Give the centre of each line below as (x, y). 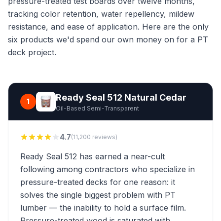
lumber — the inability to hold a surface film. (103, 208)
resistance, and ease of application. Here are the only (108, 27)
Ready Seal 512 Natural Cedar (121, 97)
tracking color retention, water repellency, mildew (101, 14)
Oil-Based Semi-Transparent (97, 108)
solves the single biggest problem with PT (98, 195)
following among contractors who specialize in (108, 169)
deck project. (32, 52)
